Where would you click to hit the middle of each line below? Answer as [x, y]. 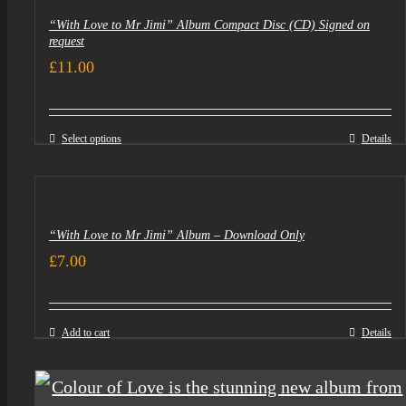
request [67, 41]
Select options [92, 139]
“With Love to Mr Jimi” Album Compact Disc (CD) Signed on [209, 25]
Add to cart [86, 333]
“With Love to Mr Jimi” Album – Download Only [177, 235]
